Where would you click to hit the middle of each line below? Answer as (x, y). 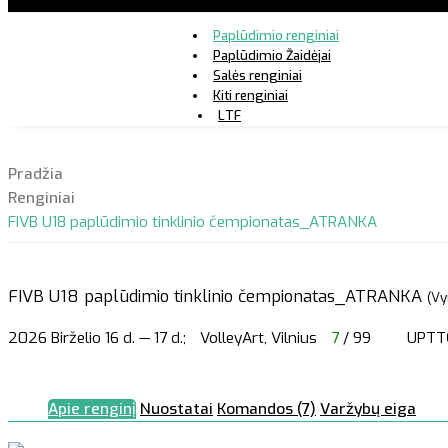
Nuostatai (176, 409)
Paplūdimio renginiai (275, 35)
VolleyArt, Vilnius (260, 337)
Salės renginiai (257, 75)
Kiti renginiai (250, 95)
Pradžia (35, 174)
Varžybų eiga (368, 409)
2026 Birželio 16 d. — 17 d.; (97, 337)
